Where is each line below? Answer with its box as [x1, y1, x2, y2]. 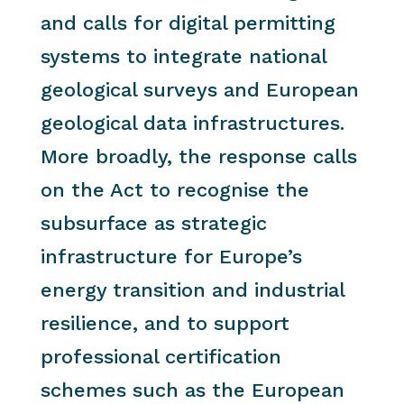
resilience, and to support [40, 312, 289, 335]
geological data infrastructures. [40, 112, 344, 134]
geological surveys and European [40, 78, 359, 101]
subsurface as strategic [40, 212, 267, 234]
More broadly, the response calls [40, 145, 357, 168]
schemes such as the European [40, 379, 344, 401]
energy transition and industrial [40, 279, 344, 301]
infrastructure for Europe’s [40, 245, 302, 268]
